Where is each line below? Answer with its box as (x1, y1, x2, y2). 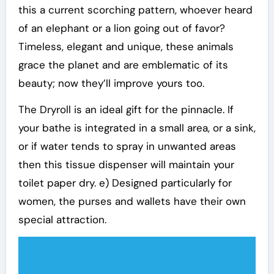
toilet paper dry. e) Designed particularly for (18, 176, 232, 190)
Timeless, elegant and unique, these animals (18, 40, 234, 53)
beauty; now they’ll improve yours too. (18, 76, 204, 90)
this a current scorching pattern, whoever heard (18, 3, 253, 17)
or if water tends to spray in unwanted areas (18, 139, 236, 153)
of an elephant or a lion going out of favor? (18, 21, 225, 35)
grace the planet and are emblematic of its (18, 58, 228, 72)
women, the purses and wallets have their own (18, 194, 246, 208)
